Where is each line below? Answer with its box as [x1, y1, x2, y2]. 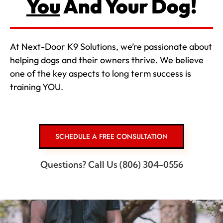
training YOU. [10, 81, 63, 93]
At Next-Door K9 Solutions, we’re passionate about [10, 41, 212, 53]
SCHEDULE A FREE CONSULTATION [55, 131, 168, 141]
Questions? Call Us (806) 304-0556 [40, 158, 183, 170]
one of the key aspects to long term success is [10, 68, 191, 80]
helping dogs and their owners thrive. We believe [10, 54, 204, 66]
